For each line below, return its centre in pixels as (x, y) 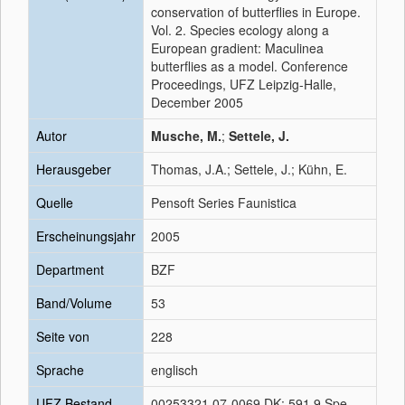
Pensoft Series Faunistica (224, 202)
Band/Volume (74, 303)
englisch (174, 370)
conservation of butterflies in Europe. (256, 12)
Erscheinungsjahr (86, 236)
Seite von (63, 336)
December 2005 (197, 102)
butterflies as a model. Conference (250, 66)
